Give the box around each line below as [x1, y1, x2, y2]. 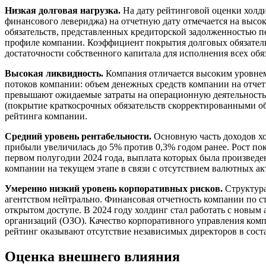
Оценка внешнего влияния [5, 249, 180, 265]
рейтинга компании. [5, 111, 87, 122]
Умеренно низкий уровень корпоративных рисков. [5, 183, 223, 194]
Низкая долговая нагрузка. [5, 5, 123, 16]
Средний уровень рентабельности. [5, 131, 154, 142]
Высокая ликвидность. [5, 68, 106, 79]
